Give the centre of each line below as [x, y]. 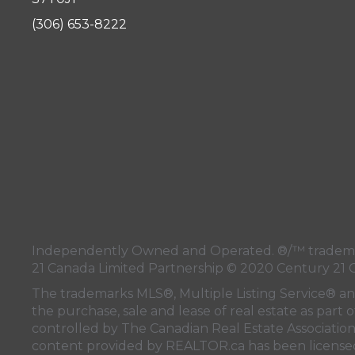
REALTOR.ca [205, 345]
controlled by [76, 328]
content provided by [99, 345]
